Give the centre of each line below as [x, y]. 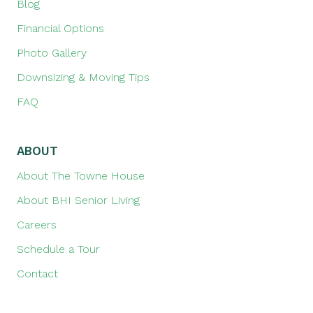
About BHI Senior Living [78, 201]
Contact [37, 274]
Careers [37, 225]
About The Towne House [81, 176]
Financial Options [60, 29]
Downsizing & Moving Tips [83, 78]
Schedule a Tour [58, 249]
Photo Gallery [52, 53]
